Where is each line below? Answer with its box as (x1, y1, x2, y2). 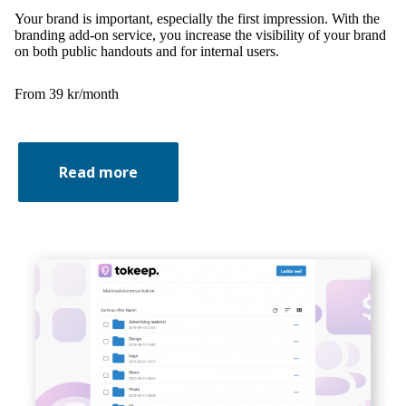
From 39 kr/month (14, 85, 119, 101)
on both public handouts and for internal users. (14, 43, 279, 59)
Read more (59, 161, 138, 182)
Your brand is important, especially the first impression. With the (14, 10, 380, 26)
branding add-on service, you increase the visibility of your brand (14, 26, 386, 43)
